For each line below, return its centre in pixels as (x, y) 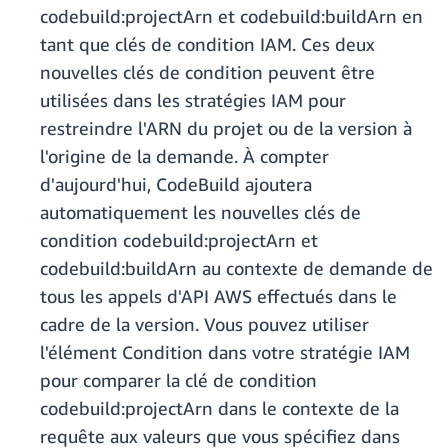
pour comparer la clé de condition (178, 380)
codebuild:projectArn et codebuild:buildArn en (231, 16)
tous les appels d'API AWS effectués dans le (218, 296)
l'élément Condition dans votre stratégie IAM (225, 352)
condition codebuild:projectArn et (179, 240)
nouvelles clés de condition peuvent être (207, 72)
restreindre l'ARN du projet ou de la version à (226, 128)
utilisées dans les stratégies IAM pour (193, 100)
